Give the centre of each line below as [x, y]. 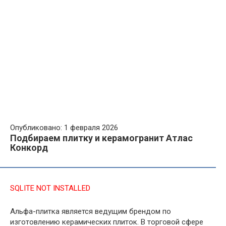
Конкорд [29, 148]
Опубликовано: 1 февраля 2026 [64, 128]
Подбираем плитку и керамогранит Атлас [101, 138]
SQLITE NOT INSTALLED [50, 188]
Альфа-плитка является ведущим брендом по [91, 211]
